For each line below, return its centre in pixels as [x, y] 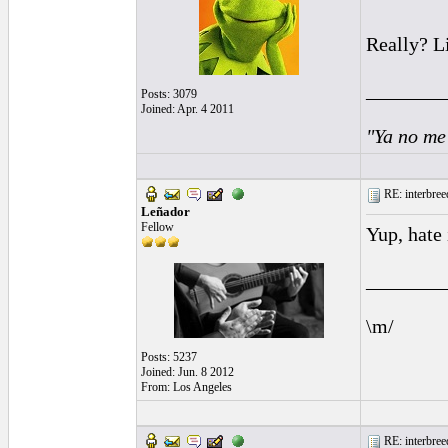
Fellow [157, 227]
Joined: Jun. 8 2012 [187, 372]
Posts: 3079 [169, 94]
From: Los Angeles [186, 387]
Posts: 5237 [169, 357]
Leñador [165, 211]
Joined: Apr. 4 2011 [187, 109]
